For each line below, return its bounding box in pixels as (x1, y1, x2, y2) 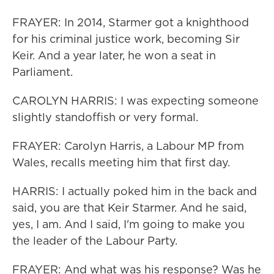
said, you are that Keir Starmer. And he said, (12, 200, 246, 215)
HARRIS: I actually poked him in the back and (12, 183, 257, 199)
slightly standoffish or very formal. (12, 109, 198, 125)
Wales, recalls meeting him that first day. (12, 155, 230, 170)
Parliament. (12, 64, 73, 80)
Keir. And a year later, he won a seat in (12, 48, 216, 63)
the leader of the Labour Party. (12, 233, 177, 248)
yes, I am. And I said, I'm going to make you (12, 217, 245, 232)
